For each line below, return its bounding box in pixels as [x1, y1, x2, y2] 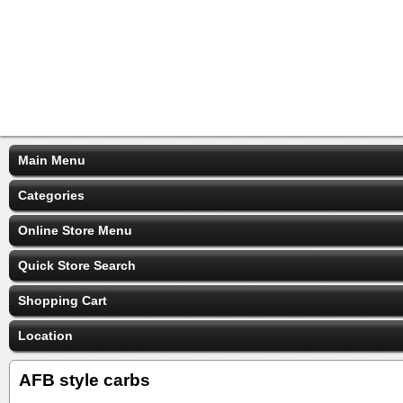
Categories [18, 188, 85, 202]
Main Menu [18, 153, 85, 167]
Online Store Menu [18, 223, 132, 237]
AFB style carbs [19, 371, 150, 390]
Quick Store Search [18, 258, 136, 273]
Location [18, 328, 73, 343]
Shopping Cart [18, 293, 107, 308]
